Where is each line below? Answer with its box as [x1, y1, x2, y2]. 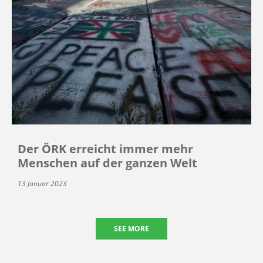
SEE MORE [114, 224, 149, 234]
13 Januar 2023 [18, 178, 67, 189]
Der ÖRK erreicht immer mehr [18, 141, 193, 157]
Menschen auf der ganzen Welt [18, 155, 197, 171]
